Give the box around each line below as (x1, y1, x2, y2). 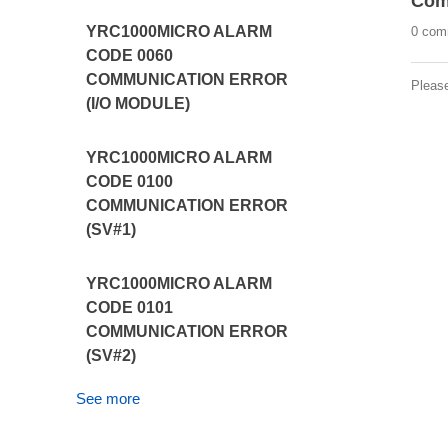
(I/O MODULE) (86, 95, 191, 112)
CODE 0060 (86, 47, 174, 64)
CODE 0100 (86, 173, 174, 190)
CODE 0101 (86, 299, 174, 316)
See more (76, 390, 141, 407)
